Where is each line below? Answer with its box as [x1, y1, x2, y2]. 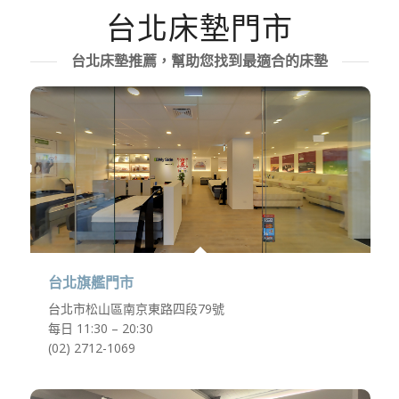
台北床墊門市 [105, 7, 293, 48]
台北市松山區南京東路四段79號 [47, 300, 224, 318]
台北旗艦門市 [47, 275, 134, 291]
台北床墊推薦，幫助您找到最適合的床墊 [70, 51, 328, 70]
